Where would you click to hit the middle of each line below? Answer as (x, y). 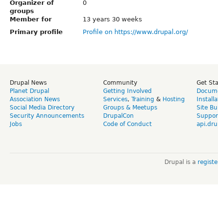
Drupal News (28, 82)
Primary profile (36, 32)
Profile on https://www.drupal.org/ (135, 32)
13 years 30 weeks (112, 19)
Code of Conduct (127, 124)
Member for (31, 19)
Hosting (174, 99)
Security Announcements (47, 116)
